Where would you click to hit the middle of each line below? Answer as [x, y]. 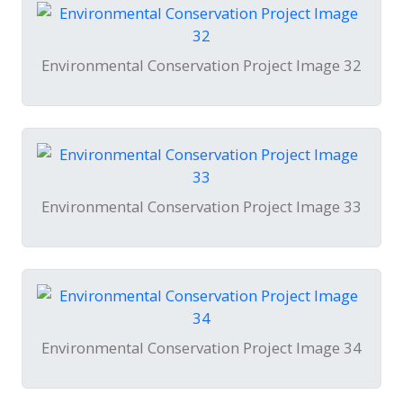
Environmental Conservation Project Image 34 [201, 348]
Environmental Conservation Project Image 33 [201, 207]
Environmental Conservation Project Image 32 [201, 66]
